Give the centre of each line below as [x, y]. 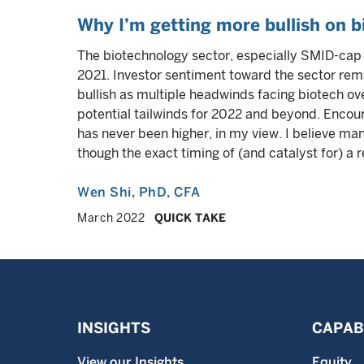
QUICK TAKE [190, 218]
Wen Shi [104, 192]
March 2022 [111, 218]
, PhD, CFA [166, 192]
